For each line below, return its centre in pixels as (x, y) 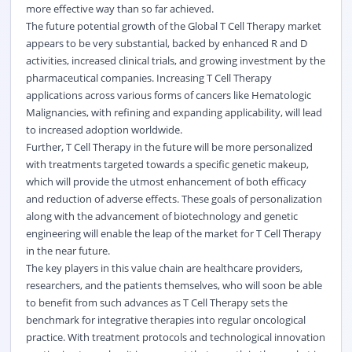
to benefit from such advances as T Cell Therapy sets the (156, 302)
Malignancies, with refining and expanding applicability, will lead (174, 112)
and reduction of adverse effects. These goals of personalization (174, 198)
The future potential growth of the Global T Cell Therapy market (173, 26)
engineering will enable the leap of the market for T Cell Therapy (173, 233)
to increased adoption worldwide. (104, 129)
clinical (134, 60)
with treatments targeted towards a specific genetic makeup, (167, 164)
